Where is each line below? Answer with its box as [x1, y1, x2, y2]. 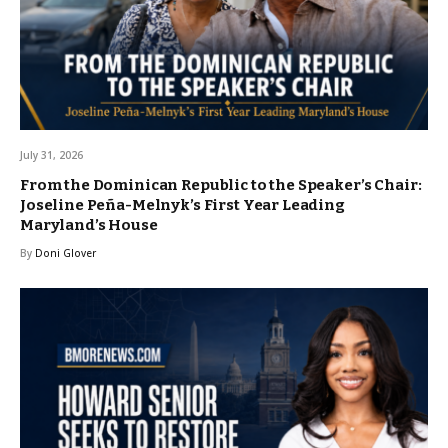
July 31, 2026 [20, 147, 83, 162]
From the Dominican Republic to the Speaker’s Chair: [20, 175, 422, 194]
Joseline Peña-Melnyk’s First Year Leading [20, 195, 345, 214]
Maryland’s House [20, 215, 158, 234]
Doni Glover [35, 245, 96, 260]
